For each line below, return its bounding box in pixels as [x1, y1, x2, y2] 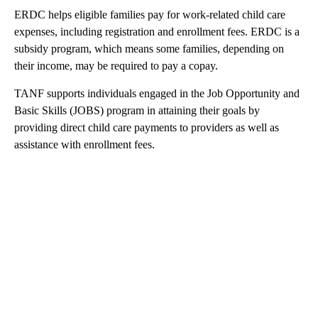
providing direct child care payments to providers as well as [14, 121, 279, 134]
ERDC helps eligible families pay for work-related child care [14, 9, 285, 21]
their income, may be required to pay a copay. [14, 60, 221, 72]
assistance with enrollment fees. [14, 138, 155, 151]
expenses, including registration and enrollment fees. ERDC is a [14, 26, 300, 38]
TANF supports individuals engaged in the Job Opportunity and [14, 87, 300, 100]
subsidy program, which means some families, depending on [14, 43, 284, 55]
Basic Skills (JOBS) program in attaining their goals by [14, 104, 260, 117]
